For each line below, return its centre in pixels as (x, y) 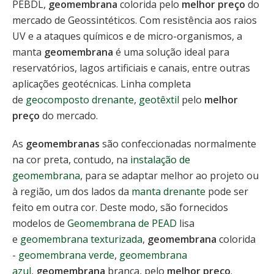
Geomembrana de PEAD (122, 223)
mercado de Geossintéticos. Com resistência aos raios (135, 20)
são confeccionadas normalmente (178, 144)
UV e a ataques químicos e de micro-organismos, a (127, 36)
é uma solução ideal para (171, 52)
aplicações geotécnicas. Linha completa (102, 84)
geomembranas (63, 144)
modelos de (40, 223)
